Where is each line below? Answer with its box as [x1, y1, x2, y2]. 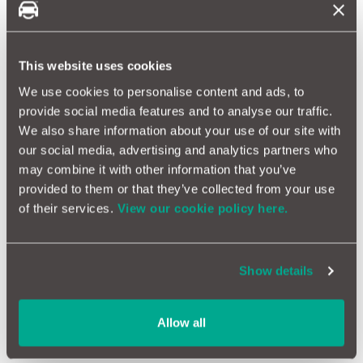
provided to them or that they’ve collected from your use [19, 181, 335, 195]
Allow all [157, 315, 206, 329]
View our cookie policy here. [117, 201, 288, 215]
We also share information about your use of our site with [19, 123, 341, 137]
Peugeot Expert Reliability [45, 171, 202, 187]
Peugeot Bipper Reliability [45, 70, 202, 87]
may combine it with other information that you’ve [19, 162, 297, 176]
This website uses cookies [19, 58, 173, 73]
